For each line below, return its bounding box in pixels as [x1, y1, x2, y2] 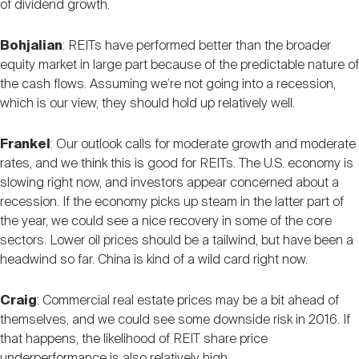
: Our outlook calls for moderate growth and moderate [50, 137, 356, 151]
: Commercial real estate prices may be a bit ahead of [37, 293, 339, 308]
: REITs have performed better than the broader [63, 38, 331, 53]
